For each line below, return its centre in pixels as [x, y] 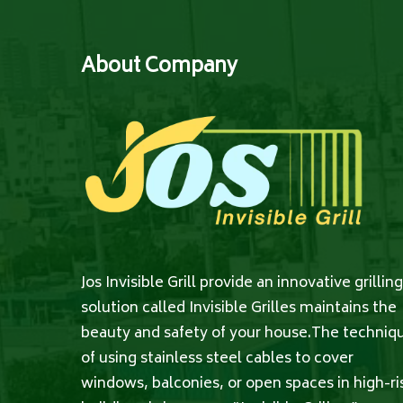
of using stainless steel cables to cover [217, 359]
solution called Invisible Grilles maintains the [239, 309]
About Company [159, 67]
